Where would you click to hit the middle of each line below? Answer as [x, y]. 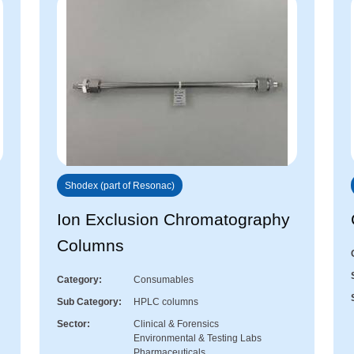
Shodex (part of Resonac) [120, 186]
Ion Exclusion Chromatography [173, 220]
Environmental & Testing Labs [198, 339]
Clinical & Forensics [176, 324]
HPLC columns [166, 302]
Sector [72, 324]
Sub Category [88, 302]
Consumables [164, 280]
